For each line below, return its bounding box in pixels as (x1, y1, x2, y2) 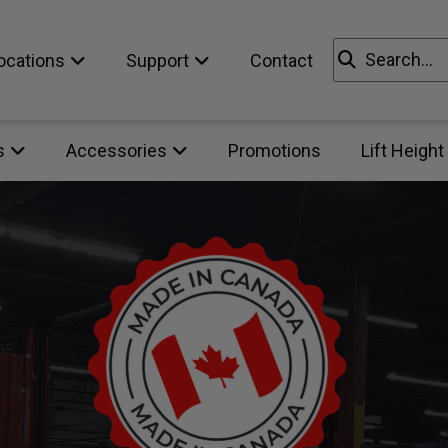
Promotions (227, 140, 321, 161)
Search (331, 40, 388, 61)
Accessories (65, 140, 167, 161)
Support (125, 49, 189, 71)
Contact (249, 49, 313, 71)
